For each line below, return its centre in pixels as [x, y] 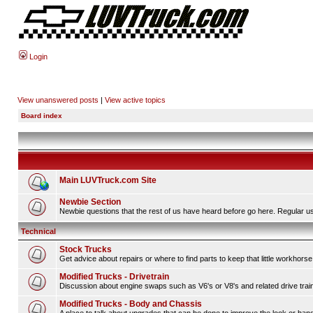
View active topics [135, 100]
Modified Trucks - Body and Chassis [131, 304]
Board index [42, 116]
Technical [38, 231]
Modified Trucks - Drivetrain [114, 277]
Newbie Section [90, 202]
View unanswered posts [58, 100]
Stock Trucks [86, 249]
